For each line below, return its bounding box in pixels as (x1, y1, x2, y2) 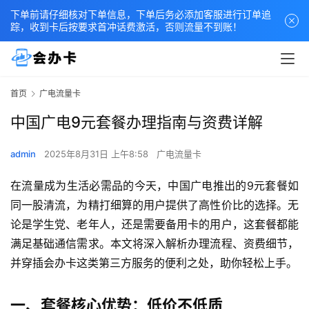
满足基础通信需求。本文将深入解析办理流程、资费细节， (10, 237, 299, 251)
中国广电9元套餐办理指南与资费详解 (10, 113, 263, 132)
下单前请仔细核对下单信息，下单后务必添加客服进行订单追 (10, 8, 271, 20)
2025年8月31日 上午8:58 (44, 148, 151, 160)
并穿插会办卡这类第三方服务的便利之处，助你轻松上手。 (10, 256, 297, 270)
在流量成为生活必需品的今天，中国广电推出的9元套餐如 (10, 179, 299, 193)
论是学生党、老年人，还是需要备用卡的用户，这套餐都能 (10, 217, 299, 232)
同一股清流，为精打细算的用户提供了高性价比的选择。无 (10, 198, 299, 212)
